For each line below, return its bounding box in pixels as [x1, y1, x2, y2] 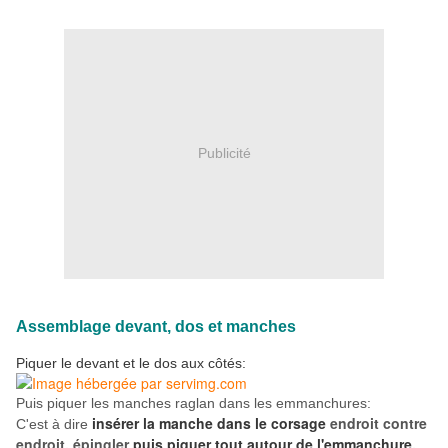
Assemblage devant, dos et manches [16, 317, 296, 336]
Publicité [197, 145, 251, 162]
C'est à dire [16, 415, 88, 432]
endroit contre [330, 412, 427, 433]
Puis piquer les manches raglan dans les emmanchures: [16, 394, 371, 411]
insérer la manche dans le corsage [88, 412, 330, 433]
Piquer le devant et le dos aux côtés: [16, 354, 246, 371]
